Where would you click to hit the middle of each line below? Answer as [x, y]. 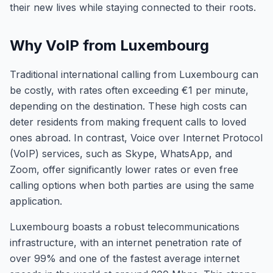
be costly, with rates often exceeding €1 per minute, [129, 90]
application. [36, 201]
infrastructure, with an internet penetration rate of [126, 243]
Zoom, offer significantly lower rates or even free [124, 169]
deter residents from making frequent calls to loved [128, 122]
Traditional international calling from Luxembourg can [134, 74]
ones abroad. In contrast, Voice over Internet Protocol [136, 138]
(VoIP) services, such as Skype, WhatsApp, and [121, 154]
